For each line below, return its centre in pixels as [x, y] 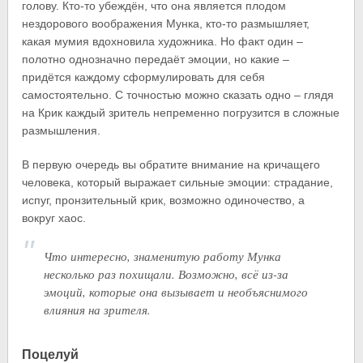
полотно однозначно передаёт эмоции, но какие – [156, 59]
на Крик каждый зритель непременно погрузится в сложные [181, 112]
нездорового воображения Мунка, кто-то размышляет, [166, 23]
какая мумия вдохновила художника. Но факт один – [163, 41]
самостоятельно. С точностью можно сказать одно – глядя [178, 94]
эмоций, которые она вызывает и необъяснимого [176, 291]
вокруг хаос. [54, 218]
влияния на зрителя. [98, 309]
